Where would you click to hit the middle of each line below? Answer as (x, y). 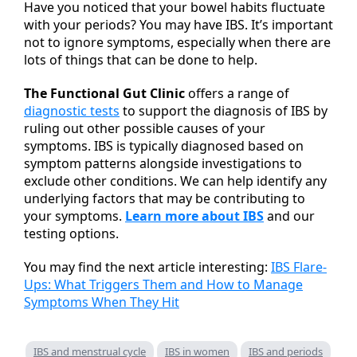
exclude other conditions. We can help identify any (175, 180)
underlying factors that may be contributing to (165, 198)
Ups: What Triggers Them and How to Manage (163, 284)
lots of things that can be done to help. (141, 59)
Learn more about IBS (194, 216)
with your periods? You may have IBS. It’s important (178, 24)
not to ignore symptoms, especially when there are (177, 42)
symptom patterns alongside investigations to (163, 163)
